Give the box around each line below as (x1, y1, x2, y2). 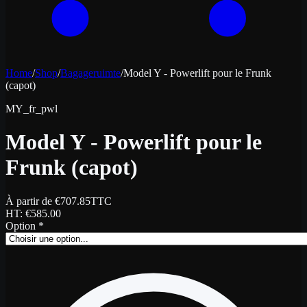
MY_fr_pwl (5, 103, 58, 114)
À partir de (5, 195, 55, 207)
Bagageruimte (60, 67, 121, 79)
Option (5, 219, 36, 232)
